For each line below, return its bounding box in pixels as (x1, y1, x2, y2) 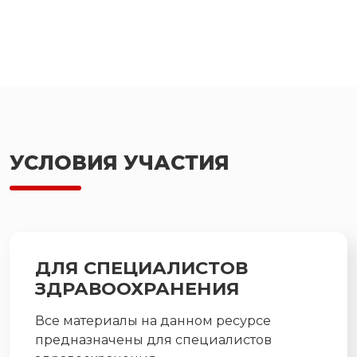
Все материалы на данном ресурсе (35, 312, 271, 328)
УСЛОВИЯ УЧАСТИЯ (10, 150, 229, 175)
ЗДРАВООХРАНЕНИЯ (35, 277, 240, 300)
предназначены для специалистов (35, 331, 272, 347)
